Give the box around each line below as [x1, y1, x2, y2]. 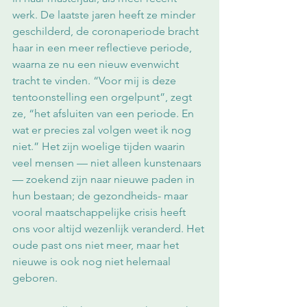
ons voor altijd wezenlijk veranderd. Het [12, 222, 207, 235]
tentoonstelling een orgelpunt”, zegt [12, 90, 195, 103]
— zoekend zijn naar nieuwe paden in [12, 173, 197, 186]
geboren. [12, 271, 58, 284]
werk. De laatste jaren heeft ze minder [12, 8, 198, 21]
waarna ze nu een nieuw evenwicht [12, 58, 182, 71]
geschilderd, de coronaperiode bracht [12, 25, 201, 38]
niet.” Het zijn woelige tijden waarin [12, 140, 188, 153]
